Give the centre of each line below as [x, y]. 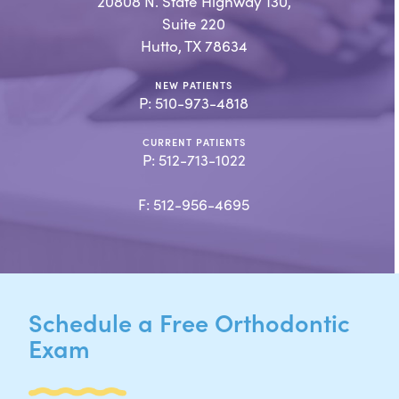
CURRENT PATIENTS [194, 142]
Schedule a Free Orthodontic [189, 322]
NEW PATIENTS [194, 85]
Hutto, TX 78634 [194, 45]
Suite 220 [194, 23]
